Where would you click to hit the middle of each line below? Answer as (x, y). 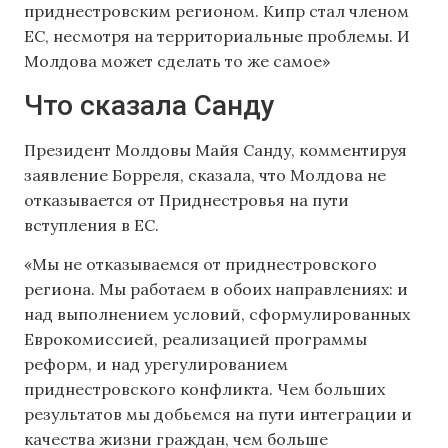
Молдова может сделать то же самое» (177, 61)
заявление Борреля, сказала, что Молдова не (205, 174)
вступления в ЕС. (91, 224)
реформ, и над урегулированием (156, 364)
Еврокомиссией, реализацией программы (195, 339)
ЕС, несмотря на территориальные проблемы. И (217, 36)
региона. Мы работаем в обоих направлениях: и (216, 289)
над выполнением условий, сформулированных (217, 314)
